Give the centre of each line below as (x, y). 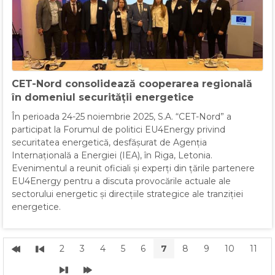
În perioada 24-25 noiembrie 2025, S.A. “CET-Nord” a (122, 117)
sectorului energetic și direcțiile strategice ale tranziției (127, 194)
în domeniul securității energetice (103, 98)
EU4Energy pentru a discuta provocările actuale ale (121, 181)
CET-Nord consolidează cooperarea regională (132, 84)
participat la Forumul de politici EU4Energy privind (118, 130)
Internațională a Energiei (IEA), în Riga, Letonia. (112, 156)
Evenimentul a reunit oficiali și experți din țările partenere (133, 168)
